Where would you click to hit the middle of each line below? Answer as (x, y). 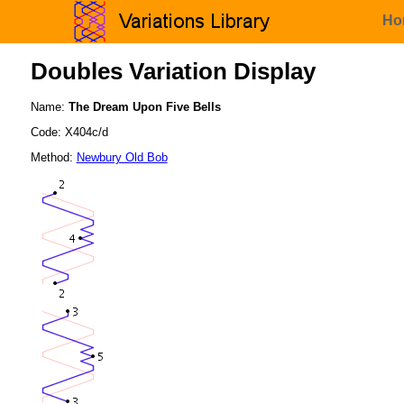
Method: (53, 157)
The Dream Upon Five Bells (144, 107)
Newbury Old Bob (122, 157)
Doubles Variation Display (173, 72)
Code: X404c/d (69, 133)
